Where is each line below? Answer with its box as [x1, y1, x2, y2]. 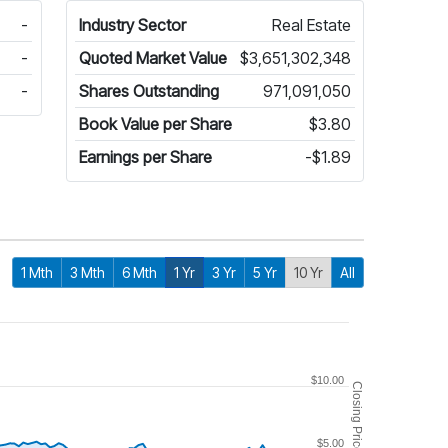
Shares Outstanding [79, 81, 220, 101]
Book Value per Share [79, 114, 233, 134]
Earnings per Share [79, 147, 213, 167]
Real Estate [272, 15, 352, 35]
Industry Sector [79, 15, 187, 35]
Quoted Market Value [79, 48, 228, 68]
